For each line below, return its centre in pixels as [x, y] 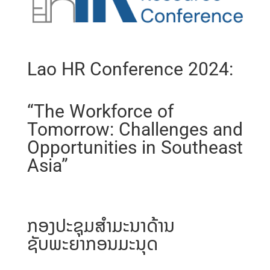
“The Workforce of [100, 111]
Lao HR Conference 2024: [130, 69]
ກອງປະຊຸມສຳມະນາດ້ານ [101, 225]
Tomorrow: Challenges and [135, 129]
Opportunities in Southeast [135, 147]
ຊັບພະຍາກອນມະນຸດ [92, 243]
